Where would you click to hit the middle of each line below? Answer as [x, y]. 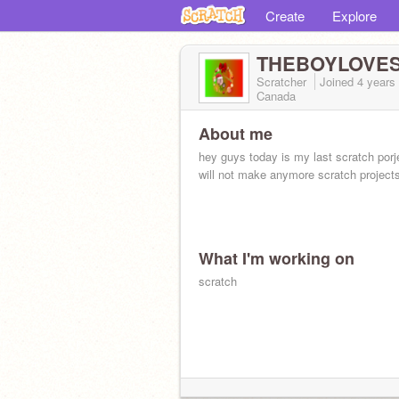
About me [236, 134]
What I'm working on [277, 258]
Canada [276, 96]
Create [285, 16]
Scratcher [283, 81]
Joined [338, 81]
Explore [354, 16]
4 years [376, 81]
